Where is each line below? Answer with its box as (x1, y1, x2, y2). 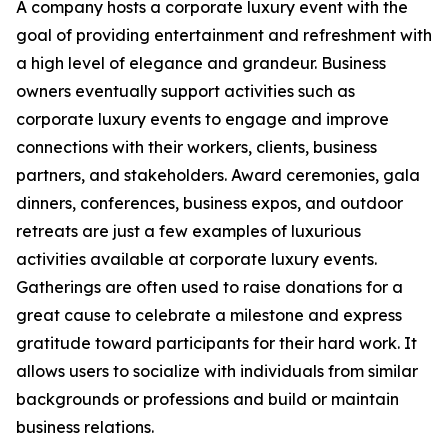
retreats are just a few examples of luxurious (16, 221, 361, 242)
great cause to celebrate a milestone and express (16, 305, 402, 326)
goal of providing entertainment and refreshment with (16, 25, 432, 46)
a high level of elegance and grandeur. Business (16, 53, 386, 74)
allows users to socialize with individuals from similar (16, 361, 418, 382)
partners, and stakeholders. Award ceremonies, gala (16, 165, 420, 186)
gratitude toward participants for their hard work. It (16, 333, 417, 354)
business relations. (16, 417, 154, 438)
